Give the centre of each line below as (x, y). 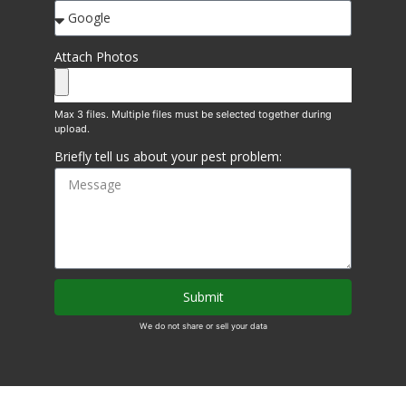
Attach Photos (97, 56)
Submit (203, 296)
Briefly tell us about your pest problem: (168, 156)
